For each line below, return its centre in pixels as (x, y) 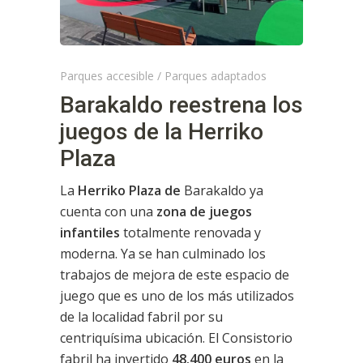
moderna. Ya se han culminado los (163, 253)
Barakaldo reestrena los (181, 105)
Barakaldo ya (224, 190)
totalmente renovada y (190, 232)
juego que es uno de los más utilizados (177, 295)
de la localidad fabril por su (141, 316)
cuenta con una (107, 211)
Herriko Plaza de (129, 190)
